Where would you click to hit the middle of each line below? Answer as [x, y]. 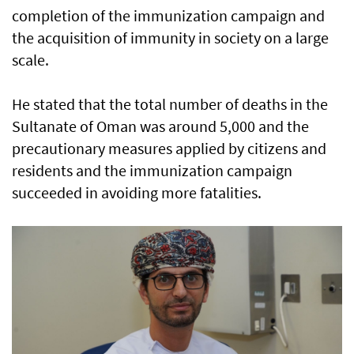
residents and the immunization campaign [152, 171]
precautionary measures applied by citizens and [169, 149]
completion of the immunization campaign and [168, 16]
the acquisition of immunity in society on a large [170, 38]
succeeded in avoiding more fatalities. [137, 193]
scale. [30, 60]
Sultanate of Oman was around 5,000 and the [160, 126]
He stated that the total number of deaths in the [170, 104]
